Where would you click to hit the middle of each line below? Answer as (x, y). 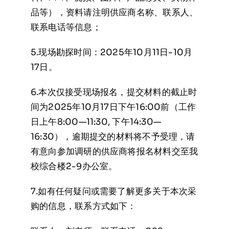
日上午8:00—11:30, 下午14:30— (96, 122)
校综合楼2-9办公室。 (74, 166)
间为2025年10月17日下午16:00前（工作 (113, 107)
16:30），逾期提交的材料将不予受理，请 (113, 137)
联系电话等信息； (66, 27)
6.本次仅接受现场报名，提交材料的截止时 (114, 92)
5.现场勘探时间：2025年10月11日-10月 (111, 52)
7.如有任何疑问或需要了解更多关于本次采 (113, 191)
